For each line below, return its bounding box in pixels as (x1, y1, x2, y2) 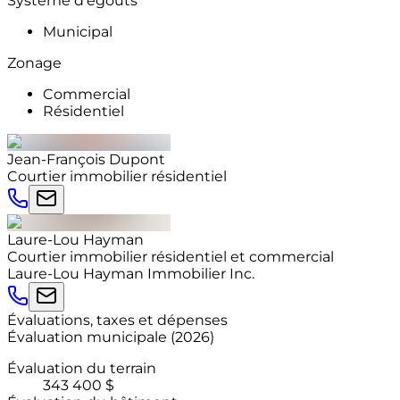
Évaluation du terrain (7, 359, 156, 377)
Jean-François (7, 150, 105, 168)
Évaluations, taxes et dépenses (7, 311, 228, 329)
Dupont (109, 150, 165, 168)
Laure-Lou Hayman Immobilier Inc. (7, 264, 254, 282)
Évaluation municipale (7, 328, 171, 346)
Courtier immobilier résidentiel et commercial (7, 247, 334, 265)
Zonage (7, 54, 62, 71)
